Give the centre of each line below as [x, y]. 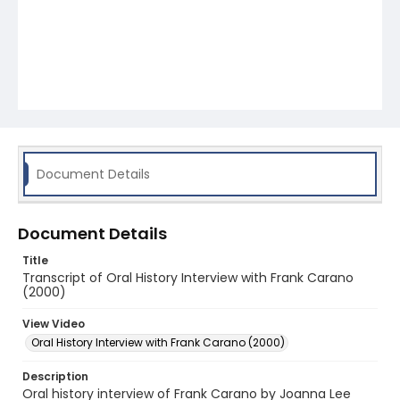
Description [55, 376]
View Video [54, 324]
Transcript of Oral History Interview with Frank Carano [188, 278]
